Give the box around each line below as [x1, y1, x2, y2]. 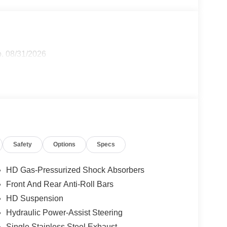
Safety [13, 140, 32, 148]
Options [53, 140, 76, 148]
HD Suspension [6, 194, 63, 203]
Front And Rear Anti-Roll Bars [6, 179, 113, 188]
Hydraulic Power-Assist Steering [6, 208, 123, 217]
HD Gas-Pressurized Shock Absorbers [6, 165, 144, 174]
